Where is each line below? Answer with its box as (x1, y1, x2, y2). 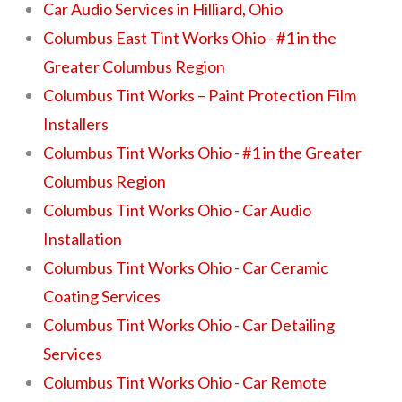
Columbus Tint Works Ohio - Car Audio (43, 199, 312, 220)
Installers (43, 113, 109, 134)
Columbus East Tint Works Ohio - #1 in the (43, 27, 337, 48)
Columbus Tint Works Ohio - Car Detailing (43, 314, 336, 335)
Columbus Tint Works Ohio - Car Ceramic (43, 257, 329, 277)
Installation (43, 228, 123, 249)
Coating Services (43, 285, 162, 306)
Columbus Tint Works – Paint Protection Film (43, 84, 357, 105)
